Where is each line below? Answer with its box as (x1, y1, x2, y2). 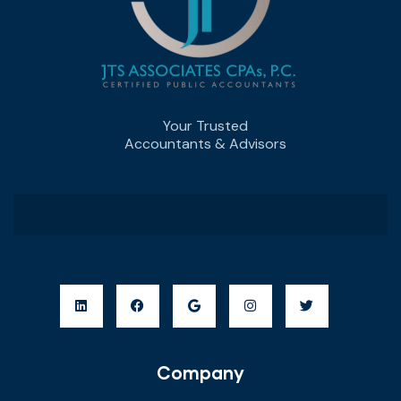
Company (157, 361, 244, 383)
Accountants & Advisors (124, 133, 286, 153)
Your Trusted (162, 115, 248, 135)
